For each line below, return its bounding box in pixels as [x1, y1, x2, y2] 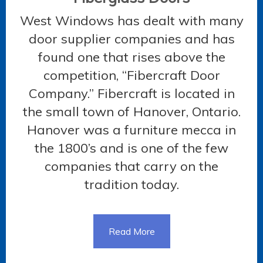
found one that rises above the [38, 48, 225, 65]
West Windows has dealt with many [19, 12, 244, 29]
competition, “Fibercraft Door [43, 66, 220, 83]
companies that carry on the [45, 157, 218, 174]
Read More [108, 225, 155, 237]
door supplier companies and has [28, 30, 235, 47]
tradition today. [84, 176, 179, 193]
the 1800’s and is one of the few [35, 139, 228, 156]
